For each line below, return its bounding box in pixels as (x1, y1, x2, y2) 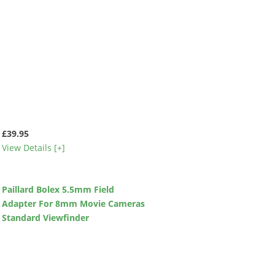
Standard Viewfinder (1, 211, 89, 223)
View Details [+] (1, 142, 65, 154)
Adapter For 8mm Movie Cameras (1, 197, 145, 209)
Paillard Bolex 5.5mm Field (1, 183, 114, 195)
